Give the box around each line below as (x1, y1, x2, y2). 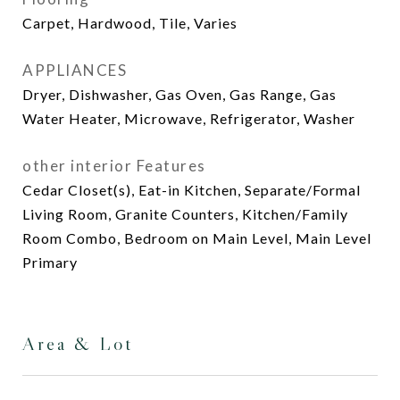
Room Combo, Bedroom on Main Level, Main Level (22, 229, 371, 246)
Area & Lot (22, 332, 133, 355)
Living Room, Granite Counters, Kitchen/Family (22, 205, 348, 222)
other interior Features (22, 156, 206, 175)
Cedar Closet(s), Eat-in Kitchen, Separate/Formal (22, 181, 361, 198)
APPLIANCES (22, 61, 127, 79)
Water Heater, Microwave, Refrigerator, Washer (22, 110, 355, 127)
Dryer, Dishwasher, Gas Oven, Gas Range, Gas (22, 86, 337, 103)
